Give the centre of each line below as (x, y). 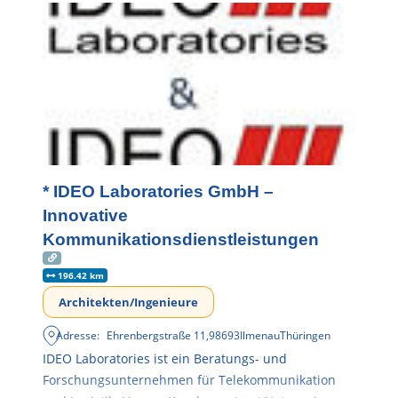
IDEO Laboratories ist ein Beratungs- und (165, 358)
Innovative (85, 215)
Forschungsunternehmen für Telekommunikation (189, 379)
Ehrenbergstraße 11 (157, 335)
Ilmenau (260, 335)
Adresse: (78, 335)
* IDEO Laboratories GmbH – (158, 191)
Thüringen (306, 335)
